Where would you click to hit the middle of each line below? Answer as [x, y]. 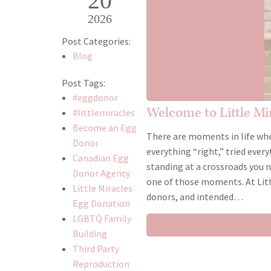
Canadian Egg [100, 158]
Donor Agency [101, 173]
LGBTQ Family [102, 219]
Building [90, 234]
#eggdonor [95, 98]
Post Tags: [83, 83]
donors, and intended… [195, 197]
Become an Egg [104, 128]
